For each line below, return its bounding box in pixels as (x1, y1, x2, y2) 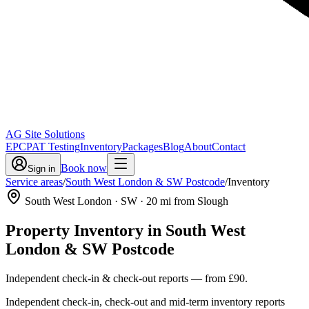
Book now (61, 162, 107, 174)
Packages (122, 141, 163, 152)
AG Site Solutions (6, 128, 85, 140)
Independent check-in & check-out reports (6, 272, 188, 284)
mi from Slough (157, 195, 228, 207)
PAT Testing (26, 141, 80, 152)
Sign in (28, 163, 55, 174)
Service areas (6, 176, 63, 188)
